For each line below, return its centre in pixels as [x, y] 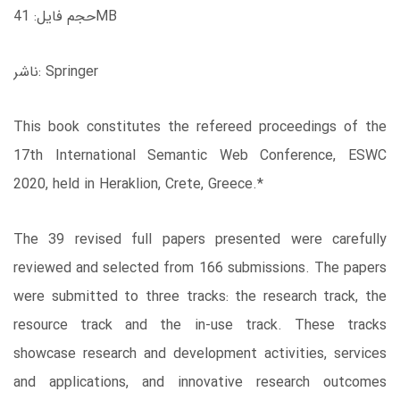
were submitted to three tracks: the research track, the [200, 296]
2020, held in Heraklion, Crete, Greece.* [138, 184]
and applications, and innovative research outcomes [200, 382]
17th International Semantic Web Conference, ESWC [200, 155]
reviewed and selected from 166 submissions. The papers [200, 268]
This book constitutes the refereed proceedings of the [200, 127]
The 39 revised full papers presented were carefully [200, 239]
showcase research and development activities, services [200, 354]
